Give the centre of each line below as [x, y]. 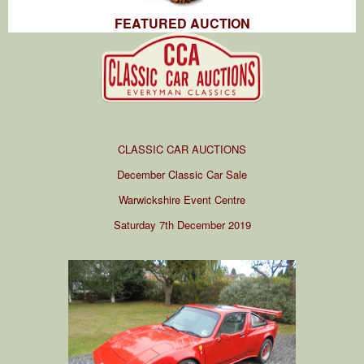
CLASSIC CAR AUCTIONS [182, 149]
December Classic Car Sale [182, 174]
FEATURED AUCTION [182, 23]
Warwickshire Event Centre [182, 199]
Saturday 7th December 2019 [182, 224]
